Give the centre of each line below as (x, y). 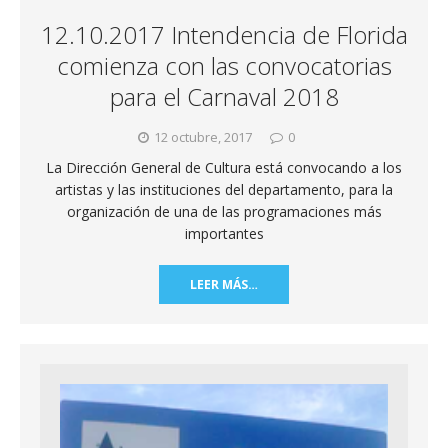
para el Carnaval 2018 (224, 97)
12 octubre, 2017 (203, 137)
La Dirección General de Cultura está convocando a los (224, 168)
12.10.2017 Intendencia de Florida (224, 35)
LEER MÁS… (224, 285)
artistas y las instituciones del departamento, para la (224, 190)
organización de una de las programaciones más (224, 212)
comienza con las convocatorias (224, 66)
